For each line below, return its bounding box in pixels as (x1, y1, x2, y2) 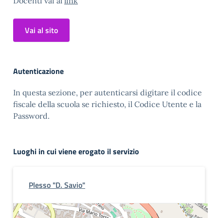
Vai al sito (25, 24, 58, 36)
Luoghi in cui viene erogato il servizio (13, 145, 139, 157)
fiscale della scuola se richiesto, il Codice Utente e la (13, 99, 201, 109)
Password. (13, 111, 50, 121)
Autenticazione (13, 65, 64, 77)
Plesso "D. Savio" (29, 179, 85, 191)
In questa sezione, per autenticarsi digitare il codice (13, 88, 202, 97)
